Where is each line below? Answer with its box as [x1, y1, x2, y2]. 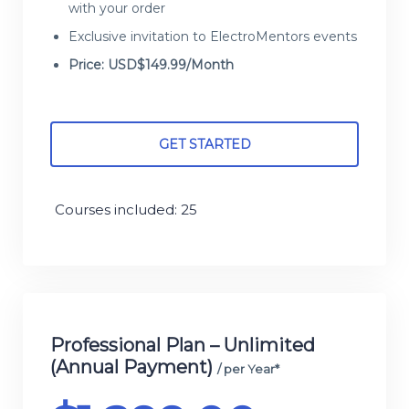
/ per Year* [217, 362, 279, 377]
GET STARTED [158, 136, 251, 153]
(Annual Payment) [50, 356, 217, 379]
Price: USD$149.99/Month [68, 57, 234, 74]
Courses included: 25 [55, 200, 197, 218]
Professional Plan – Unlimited [50, 334, 315, 357]
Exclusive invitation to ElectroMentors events [68, 28, 357, 46]
